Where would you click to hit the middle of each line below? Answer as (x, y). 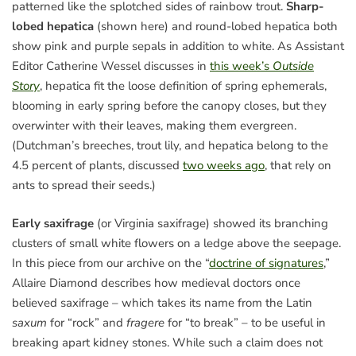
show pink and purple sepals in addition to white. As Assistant (178, 46)
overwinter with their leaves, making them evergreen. (154, 126)
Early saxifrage (53, 223)
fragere (147, 322)
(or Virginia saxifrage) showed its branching (211, 223)
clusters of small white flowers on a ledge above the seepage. (176, 243)
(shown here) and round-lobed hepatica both (216, 27)
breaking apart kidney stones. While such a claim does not (167, 342)
